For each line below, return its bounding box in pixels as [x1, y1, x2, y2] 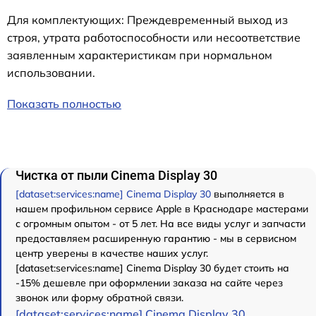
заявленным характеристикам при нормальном [7, 48, 272, 63]
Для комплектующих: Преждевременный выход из [7, 13, 288, 28]
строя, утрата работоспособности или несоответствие [7, 30, 300, 45]
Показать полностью [7, 97, 121, 111]
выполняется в [211, 188, 284, 201]
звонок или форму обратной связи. [16, 291, 183, 305]
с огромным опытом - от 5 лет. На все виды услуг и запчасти [16, 217, 305, 231]
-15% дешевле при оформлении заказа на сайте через [16, 276, 283, 290]
